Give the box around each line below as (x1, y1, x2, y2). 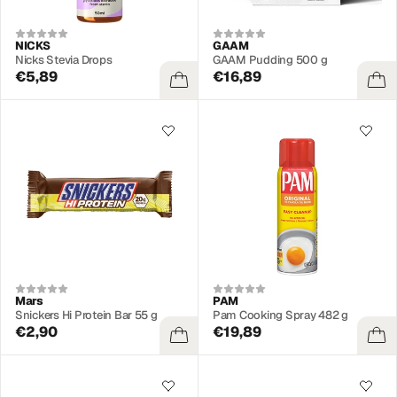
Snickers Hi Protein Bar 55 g (15, 307, 158, 323)
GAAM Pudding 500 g (213, 51, 328, 67)
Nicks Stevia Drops (15, 51, 113, 67)
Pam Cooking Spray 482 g (213, 307, 349, 323)
